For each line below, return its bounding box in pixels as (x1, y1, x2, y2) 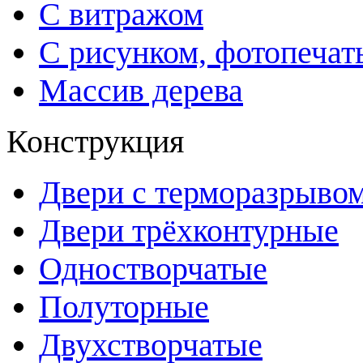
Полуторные (39, 288, 209, 325)
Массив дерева (39, 72, 243, 109)
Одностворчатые (39, 250, 267, 287)
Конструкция (6, 123, 184, 160)
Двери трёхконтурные (39, 212, 339, 249)
